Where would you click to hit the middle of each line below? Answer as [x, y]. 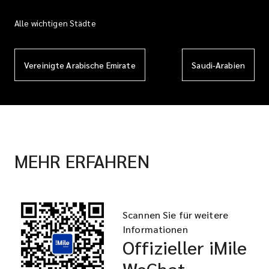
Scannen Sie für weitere [176, 215]
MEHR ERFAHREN [82, 161]
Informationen [155, 229]
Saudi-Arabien [218, 65]
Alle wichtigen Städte [55, 23]
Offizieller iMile [185, 247]
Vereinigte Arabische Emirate [80, 65]
